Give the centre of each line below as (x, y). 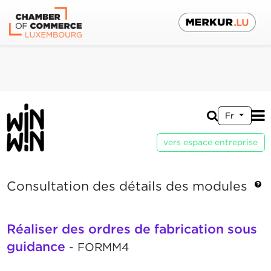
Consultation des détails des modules (130, 186)
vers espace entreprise (211, 142)
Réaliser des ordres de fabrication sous (132, 229)
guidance (36, 247)
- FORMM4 (97, 247)
